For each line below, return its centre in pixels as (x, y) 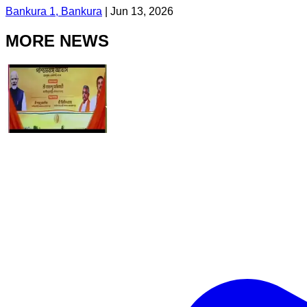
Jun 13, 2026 (142, 11)
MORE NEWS (57, 40)
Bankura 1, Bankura (54, 11)
